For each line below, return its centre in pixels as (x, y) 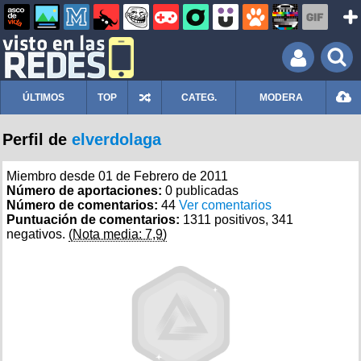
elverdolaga (116, 139)
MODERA (281, 98)
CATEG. (199, 98)
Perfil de (37, 139)
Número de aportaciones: (86, 191)
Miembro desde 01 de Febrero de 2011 (117, 176)
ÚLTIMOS (44, 98)
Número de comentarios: (84, 205)
